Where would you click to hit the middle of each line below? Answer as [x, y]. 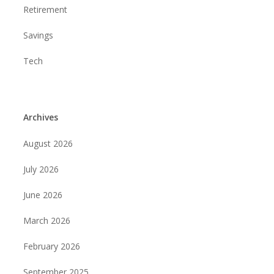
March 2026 [46, 220]
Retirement [45, 9]
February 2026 [51, 246]
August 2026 [48, 143]
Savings [38, 35]
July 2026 [41, 169]
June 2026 [43, 195]
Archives [40, 117]
